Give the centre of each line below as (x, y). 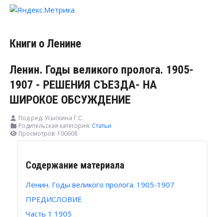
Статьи (102, 126)
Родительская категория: (54, 126)
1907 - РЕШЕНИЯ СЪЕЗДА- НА (83, 85)
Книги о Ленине (46, 44)
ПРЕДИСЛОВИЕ (54, 199)
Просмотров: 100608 (48, 134)
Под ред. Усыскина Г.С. (51, 118)
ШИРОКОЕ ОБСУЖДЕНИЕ (70, 100)
